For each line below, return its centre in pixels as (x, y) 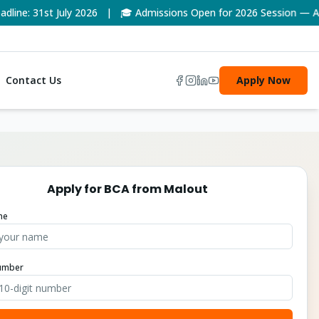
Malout (186, 189)
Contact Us (33, 80)
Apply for (76, 189)
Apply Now (263, 80)
